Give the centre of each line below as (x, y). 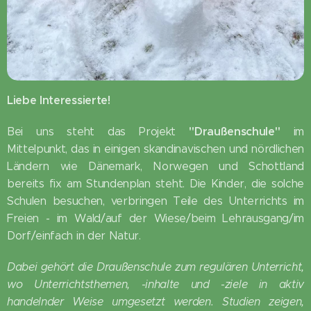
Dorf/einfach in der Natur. (74, 235)
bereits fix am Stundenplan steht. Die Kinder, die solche (155, 183)
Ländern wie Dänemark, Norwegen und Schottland (155, 166)
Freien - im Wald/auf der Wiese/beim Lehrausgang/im (155, 218)
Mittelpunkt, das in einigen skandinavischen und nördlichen (155, 149)
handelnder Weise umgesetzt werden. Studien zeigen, (155, 301)
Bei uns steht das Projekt (98, 131)
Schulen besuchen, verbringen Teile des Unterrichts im (155, 201)
